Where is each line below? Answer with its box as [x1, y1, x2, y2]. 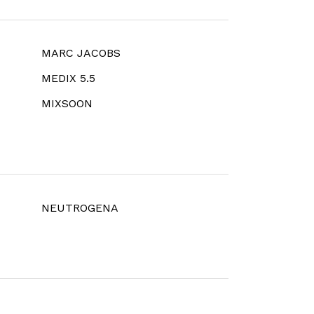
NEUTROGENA [41, 201, 118, 215]
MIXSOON [41, 97, 93, 111]
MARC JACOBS [41, 46, 121, 60]
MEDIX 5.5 [41, 71, 95, 86]
